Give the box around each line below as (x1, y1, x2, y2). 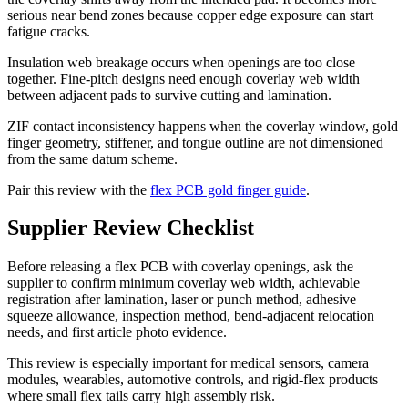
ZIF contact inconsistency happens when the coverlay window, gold (7, 117, 398, 134)
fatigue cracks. (7, 23, 90, 39)
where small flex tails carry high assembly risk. (7, 388, 275, 404)
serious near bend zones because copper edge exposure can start (7, 6, 373, 23)
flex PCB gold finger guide (150, 181, 306, 198)
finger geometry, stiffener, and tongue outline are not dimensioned (7, 134, 383, 150)
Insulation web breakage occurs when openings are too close (7, 54, 355, 70)
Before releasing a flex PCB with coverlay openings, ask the (7, 259, 353, 275)
